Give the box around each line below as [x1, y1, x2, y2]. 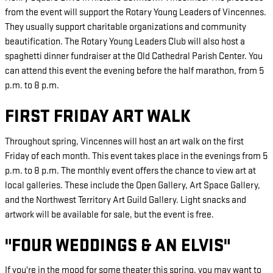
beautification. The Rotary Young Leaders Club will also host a [5, 36, 245, 48]
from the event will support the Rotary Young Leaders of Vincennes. [5, 7, 266, 19]
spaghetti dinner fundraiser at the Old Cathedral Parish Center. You [5, 51, 263, 63]
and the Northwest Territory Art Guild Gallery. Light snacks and [5, 194, 246, 206]
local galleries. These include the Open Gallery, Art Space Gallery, [5, 179, 260, 191]
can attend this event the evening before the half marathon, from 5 [5, 65, 264, 77]
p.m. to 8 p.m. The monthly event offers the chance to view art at [5, 165, 256, 177]
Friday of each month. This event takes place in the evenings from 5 [5, 150, 268, 162]
